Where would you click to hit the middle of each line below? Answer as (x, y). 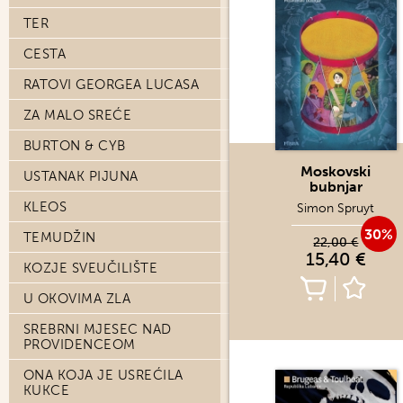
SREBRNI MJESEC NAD (98, 329)
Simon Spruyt (336, 208)
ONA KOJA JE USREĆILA (103, 375)
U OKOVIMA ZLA (77, 299)
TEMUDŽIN (60, 237)
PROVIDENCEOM (80, 345)
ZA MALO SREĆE (78, 115)
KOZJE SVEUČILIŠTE (91, 268)
